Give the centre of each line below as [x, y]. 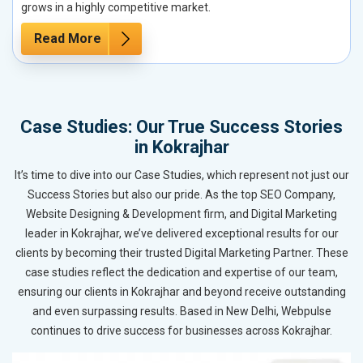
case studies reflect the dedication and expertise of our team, [181, 272]
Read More [68, 38]
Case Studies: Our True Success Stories [181, 126]
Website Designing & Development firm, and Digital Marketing [181, 214]
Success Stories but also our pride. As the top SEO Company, [181, 194]
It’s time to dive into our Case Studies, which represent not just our [181, 175]
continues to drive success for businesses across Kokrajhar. [181, 330]
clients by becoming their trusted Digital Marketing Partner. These [181, 252]
